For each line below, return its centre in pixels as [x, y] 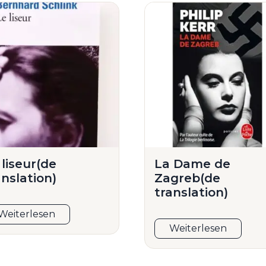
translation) [191, 193]
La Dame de [192, 164]
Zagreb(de [187, 178]
